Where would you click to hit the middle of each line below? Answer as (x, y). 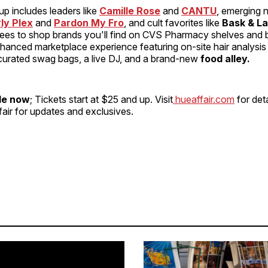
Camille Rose (130, 11)
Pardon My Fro (89, 23)
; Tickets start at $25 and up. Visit (101, 100)
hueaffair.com (204, 100)
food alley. (225, 59)
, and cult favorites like (173, 23)
